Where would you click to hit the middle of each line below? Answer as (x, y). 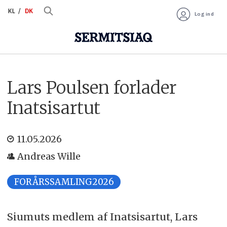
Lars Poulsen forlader (91, 87)
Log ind (204, 14)
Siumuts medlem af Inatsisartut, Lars (102, 216)
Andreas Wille (49, 156)
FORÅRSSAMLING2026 (64, 182)
